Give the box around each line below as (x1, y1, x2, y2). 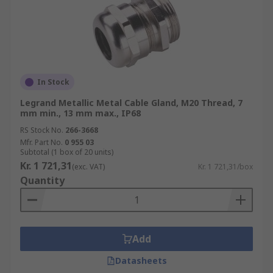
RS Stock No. (20, 125, 63, 135)
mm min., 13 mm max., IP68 (20, 107, 141, 119)
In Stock (37, 77, 69, 87)
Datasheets (115, 255, 167, 266)
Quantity (20, 174, 65, 187)
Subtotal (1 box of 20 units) (20, 147, 113, 157)
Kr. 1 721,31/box (198, 161, 253, 172)
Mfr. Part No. (20, 137, 63, 147)
